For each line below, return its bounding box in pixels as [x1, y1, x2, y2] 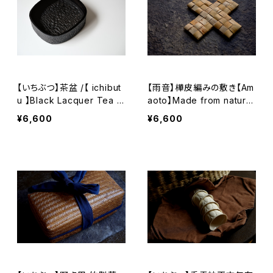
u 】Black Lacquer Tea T [17, 94, 124, 105]
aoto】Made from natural [147, 94, 254, 105]
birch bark [147, 107, 193, 118]
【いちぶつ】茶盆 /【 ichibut [17, 82, 81, 93]
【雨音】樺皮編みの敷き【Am [147, 82, 255, 93]
